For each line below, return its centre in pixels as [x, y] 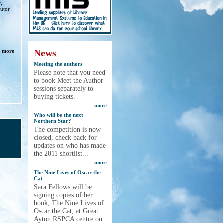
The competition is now [67, 130]
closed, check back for [65, 138]
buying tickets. [55, 96]
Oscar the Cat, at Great [66, 211]
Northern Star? [53, 121]
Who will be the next [58, 115]
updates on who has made [70, 146]
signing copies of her [63, 195]
